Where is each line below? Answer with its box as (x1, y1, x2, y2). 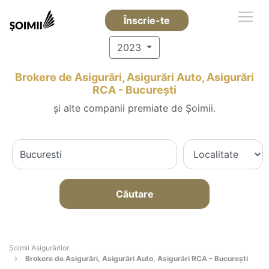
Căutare (115, 188, 154, 200)
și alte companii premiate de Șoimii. (53, 102, 216, 114)
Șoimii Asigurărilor (9, 243, 69, 252)
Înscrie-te (123, 14, 170, 26)
